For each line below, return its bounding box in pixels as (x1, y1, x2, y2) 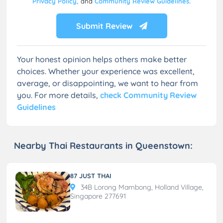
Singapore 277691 (70, 191, 126, 201)
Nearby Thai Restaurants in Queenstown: (14, 139, 193, 151)
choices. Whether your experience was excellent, (17, 66, 195, 76)
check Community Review (100, 90, 197, 100)
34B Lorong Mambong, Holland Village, (79, 182, 204, 192)
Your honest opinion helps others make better (17, 54, 187, 64)
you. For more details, (17, 90, 100, 100)
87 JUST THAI (70, 171, 111, 180)
